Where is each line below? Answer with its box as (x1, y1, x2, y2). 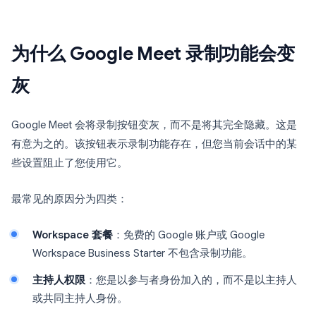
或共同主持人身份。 (32, 292, 128, 305)
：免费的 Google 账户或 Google (113, 229, 265, 241)
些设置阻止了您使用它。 (11, 157, 128, 169)
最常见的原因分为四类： (11, 193, 128, 205)
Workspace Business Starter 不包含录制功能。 (32, 247, 253, 260)
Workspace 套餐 (32, 229, 113, 241)
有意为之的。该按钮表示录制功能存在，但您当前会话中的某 (11, 138, 297, 150)
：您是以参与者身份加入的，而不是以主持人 (85, 274, 297, 286)
